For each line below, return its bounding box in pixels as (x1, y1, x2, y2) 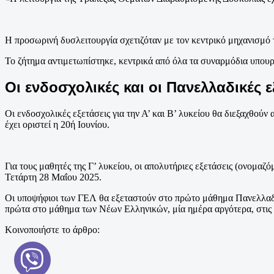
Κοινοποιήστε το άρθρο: (5, 224, 100, 235)
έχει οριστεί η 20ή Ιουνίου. (5, 119, 109, 130)
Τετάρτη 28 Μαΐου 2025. (5, 172, 102, 183)
